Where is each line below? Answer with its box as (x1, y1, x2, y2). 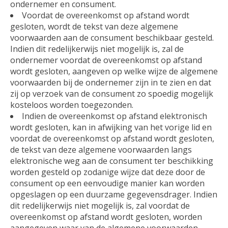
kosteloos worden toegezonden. (10, 99, 133, 110)
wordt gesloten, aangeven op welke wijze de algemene (10, 65, 218, 77)
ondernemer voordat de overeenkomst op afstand (10, 54, 202, 66)
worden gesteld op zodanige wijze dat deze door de (10, 166, 205, 178)
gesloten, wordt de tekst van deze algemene (10, 20, 178, 32)
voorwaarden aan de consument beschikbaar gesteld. (10, 32, 214, 43)
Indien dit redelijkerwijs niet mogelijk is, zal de (10, 43, 184, 54)
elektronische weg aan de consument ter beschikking (10, 155, 213, 166)
